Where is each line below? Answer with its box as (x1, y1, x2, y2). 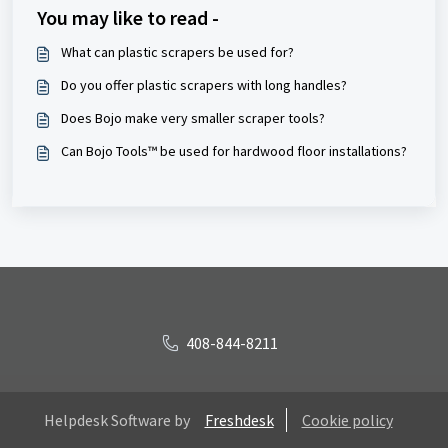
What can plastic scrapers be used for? (61, 43, 294, 61)
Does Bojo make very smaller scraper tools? (61, 109, 325, 127)
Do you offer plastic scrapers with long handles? (61, 76, 347, 94)
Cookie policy (301, 410, 393, 430)
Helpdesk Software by (43, 410, 190, 430)
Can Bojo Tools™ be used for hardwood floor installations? (61, 142, 407, 160)
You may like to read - (37, 5, 219, 30)
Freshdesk (204, 410, 274, 430)
